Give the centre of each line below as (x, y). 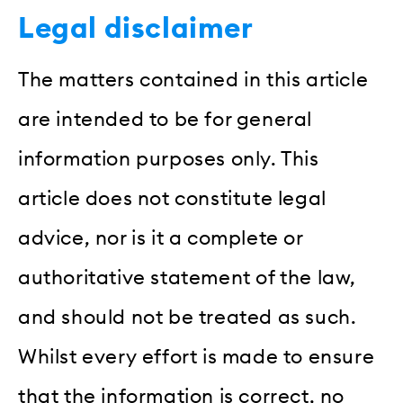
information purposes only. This (169, 159)
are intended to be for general (166, 119)
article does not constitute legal (172, 198)
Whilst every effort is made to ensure (197, 357)
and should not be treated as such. (188, 317)
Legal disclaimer (136, 28)
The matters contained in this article (193, 80)
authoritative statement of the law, (188, 278)
